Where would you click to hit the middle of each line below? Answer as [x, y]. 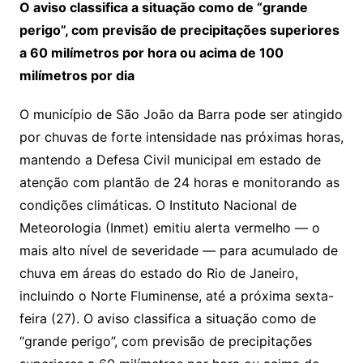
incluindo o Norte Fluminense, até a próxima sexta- [176, 296]
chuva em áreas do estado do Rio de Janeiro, [158, 273]
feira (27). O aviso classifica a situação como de [167, 319]
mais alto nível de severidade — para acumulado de [178, 251]
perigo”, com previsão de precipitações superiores [179, 30]
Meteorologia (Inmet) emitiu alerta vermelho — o [169, 228]
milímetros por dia [77, 76]
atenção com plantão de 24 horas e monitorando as [179, 183]
